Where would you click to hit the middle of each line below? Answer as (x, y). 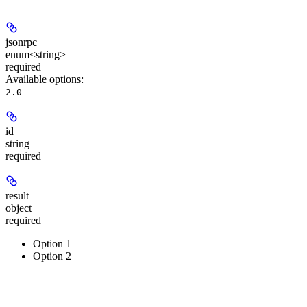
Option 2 (52, 256)
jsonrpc (21, 42)
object (19, 208)
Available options (43, 79)
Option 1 (52, 243)
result (17, 195)
